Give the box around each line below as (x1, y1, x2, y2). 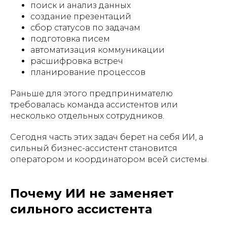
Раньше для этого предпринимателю (10, 88, 173, 98)
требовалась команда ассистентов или (10, 99, 178, 109)
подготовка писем (30, 33, 110, 44)
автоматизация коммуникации (30, 45, 165, 55)
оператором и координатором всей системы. (10, 154, 209, 164)
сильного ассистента (10, 201, 152, 216)
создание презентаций (30, 11, 131, 21)
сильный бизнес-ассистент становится (10, 143, 177, 153)
